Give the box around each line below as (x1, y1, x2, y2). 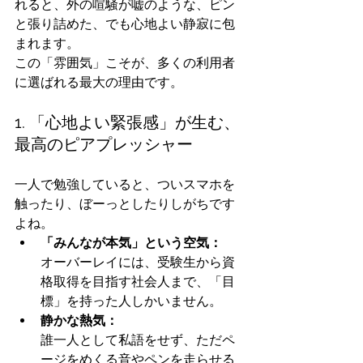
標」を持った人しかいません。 (41, 293, 222, 310)
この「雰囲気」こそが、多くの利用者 (15, 55, 235, 71)
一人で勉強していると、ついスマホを (15, 177, 235, 193)
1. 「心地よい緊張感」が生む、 (15, 113, 240, 133)
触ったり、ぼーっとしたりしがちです (15, 196, 235, 212)
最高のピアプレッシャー (15, 135, 193, 155)
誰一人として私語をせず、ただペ (41, 332, 235, 348)
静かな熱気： (41, 313, 118, 329)
